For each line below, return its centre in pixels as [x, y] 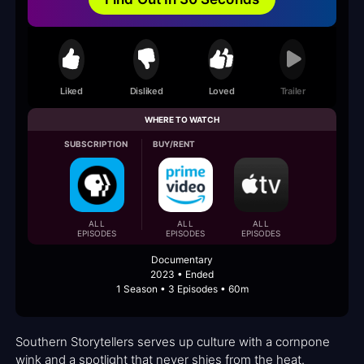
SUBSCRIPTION [96, 144]
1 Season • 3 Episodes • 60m [182, 289]
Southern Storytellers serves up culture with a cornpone [173, 342]
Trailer [292, 91]
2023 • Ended [182, 275]
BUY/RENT [174, 144]
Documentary [182, 260]
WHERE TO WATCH [182, 120]
